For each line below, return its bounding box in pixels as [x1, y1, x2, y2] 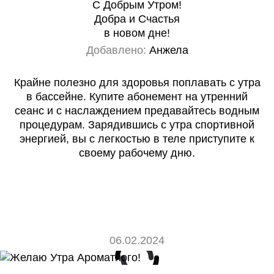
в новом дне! [104, 27, 170, 39]
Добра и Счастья [94, 13, 180, 25]
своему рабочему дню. [79, 147, 195, 159]
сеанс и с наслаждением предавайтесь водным [15, 105, 259, 117]
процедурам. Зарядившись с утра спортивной [20, 119, 254, 131]
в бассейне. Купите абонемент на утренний [26, 91, 248, 103]
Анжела [146, 44, 188, 56]
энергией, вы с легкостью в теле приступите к [20, 133, 254, 145]
